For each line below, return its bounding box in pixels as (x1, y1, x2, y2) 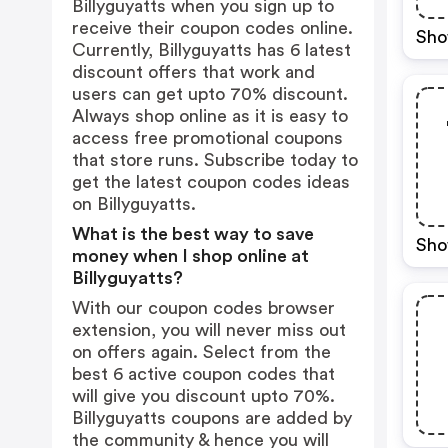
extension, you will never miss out (72, 321, 346, 339)
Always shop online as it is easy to (72, 107, 348, 125)
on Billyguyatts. (72, 195, 196, 213)
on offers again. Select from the (72, 343, 331, 361)
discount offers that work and (72, 63, 315, 81)
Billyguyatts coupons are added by (72, 409, 352, 427)
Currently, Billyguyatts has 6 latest (72, 41, 351, 59)
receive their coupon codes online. (72, 19, 353, 37)
